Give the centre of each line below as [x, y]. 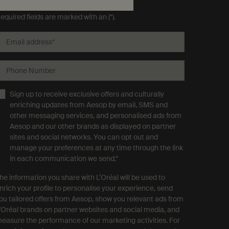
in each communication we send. [63, 158]
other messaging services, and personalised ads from [96, 116]
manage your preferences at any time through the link [96, 148]
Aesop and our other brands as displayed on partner [93, 126]
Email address [29, 42]
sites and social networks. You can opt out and [84, 137]
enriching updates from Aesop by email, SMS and [89, 105]
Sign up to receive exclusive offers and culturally [87, 94]
